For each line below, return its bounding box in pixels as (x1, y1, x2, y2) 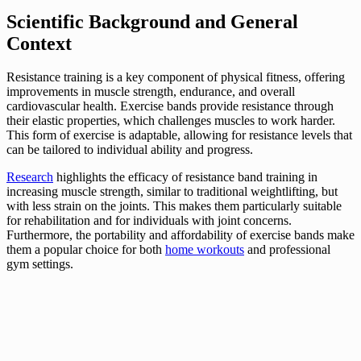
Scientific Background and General (6, 10, 298, 32)
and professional (244, 243, 330, 257)
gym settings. (6, 257, 73, 272)
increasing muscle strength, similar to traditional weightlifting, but (6, 185, 338, 199)
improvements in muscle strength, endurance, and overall (6, 85, 295, 99)
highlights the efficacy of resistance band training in (53, 170, 317, 185)
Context (6, 32, 72, 54)
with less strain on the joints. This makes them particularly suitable (6, 199, 342, 214)
